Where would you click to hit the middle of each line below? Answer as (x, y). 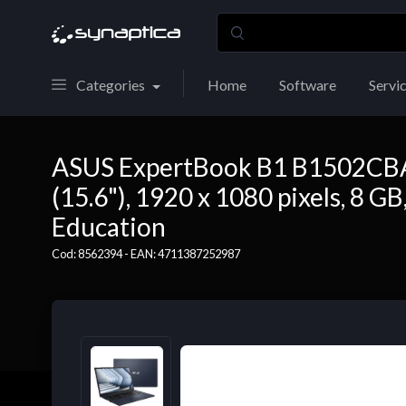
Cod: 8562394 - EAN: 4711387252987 (146, 254)
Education (109, 227)
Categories (111, 85)
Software (307, 85)
